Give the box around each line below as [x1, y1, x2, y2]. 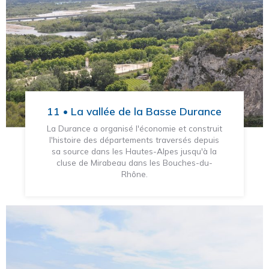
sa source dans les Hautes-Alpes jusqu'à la [52, 145, 217, 156]
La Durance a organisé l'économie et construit [46, 122, 222, 133]
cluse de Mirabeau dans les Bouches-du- [56, 157, 213, 168]
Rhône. [121, 168, 148, 179]
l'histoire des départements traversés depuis [49, 134, 220, 145]
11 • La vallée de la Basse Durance [47, 104, 222, 118]
